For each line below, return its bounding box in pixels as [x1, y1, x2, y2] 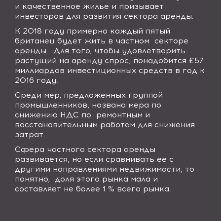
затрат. [15, 130, 45, 139]
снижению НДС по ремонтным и [15, 110, 150, 119]
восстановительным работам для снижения [15, 120, 195, 129]
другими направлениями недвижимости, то [15, 164, 194, 174]
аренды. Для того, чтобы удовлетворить [15, 46, 185, 55]
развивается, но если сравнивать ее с [15, 154, 174, 164]
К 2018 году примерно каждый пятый [15, 26, 170, 36]
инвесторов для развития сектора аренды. [15, 11, 194, 21]
